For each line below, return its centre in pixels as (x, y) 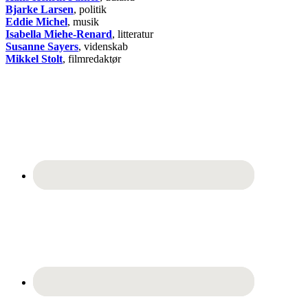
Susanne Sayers (42, 46)
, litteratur (133, 34)
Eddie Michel (36, 21)
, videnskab (103, 46)
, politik (90, 9)
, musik (83, 21)
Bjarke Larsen (40, 9)
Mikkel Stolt (34, 58)
